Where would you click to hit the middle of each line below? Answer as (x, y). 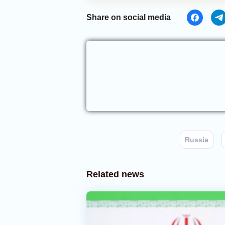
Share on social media (129, 17)
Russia (197, 140)
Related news (115, 174)
